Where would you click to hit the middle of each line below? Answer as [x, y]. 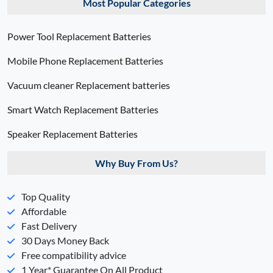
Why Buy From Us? [136, 163]
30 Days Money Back [64, 241]
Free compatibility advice [73, 255]
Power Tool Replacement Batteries [79, 37]
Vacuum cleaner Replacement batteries [89, 85]
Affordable [43, 211]
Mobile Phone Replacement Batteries [85, 61]
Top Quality [45, 197]
